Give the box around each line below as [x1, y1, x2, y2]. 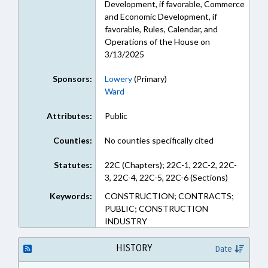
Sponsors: [52, 74, 92, 84]
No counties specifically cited [104, 135, 214, 145]
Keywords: [49, 191, 92, 201]
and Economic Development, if [104, 11, 217, 22]
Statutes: [53, 160, 92, 170]
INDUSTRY [104, 216, 147, 226]
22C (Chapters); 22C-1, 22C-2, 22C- [104, 160, 237, 170]
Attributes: [46, 111, 92, 121]
